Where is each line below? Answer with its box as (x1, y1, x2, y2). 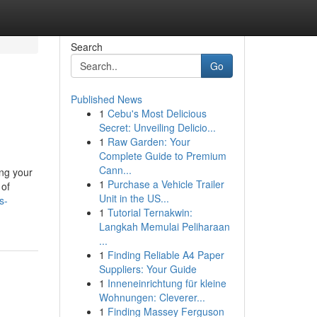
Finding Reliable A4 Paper (107, 248, 224, 262)
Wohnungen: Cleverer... (98, 290, 205, 304)
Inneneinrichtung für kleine (107, 276, 226, 290)
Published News (70, 92, 142, 106)
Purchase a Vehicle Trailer (107, 177, 224, 191)
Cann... (98, 163, 132, 177)
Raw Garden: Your (107, 134, 190, 149)
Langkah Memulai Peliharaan (98, 219, 230, 234)
